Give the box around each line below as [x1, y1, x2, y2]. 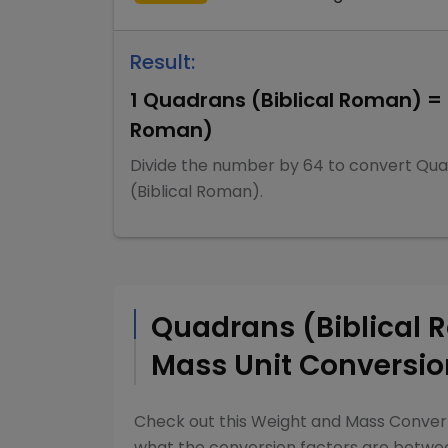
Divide [130, 154, 181, 177]
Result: [130, 48, 195, 76]
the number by [181, 154, 303, 177]
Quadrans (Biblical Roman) [143, 86, 422, 114]
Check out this [134, 410, 251, 433]
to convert [324, 154, 412, 177]
